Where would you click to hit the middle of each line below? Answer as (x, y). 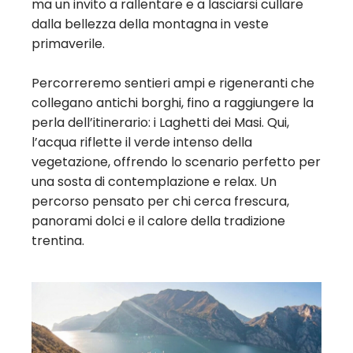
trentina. (58, 240)
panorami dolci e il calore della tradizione (158, 221)
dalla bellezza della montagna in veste (150, 24)
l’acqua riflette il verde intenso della (142, 142)
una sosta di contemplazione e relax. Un (154, 181)
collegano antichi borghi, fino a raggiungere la (173, 102)
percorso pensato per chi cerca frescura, (160, 201)
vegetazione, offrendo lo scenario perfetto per (176, 162)
